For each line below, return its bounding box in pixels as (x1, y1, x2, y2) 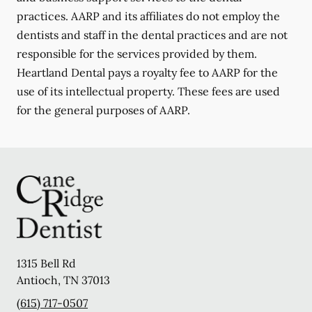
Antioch (17, 273, 58, 288)
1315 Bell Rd (17, 256, 76, 271)
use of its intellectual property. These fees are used (17, 84, 280, 98)
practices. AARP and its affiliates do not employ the (17, 8, 280, 23)
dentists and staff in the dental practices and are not (17, 27, 288, 42)
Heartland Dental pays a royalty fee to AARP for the (17, 65, 278, 79)
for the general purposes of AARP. (17, 102, 190, 117)
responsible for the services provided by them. (17, 46, 257, 61)
